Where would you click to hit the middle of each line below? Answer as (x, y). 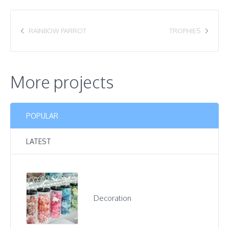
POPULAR (42, 116)
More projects (62, 82)
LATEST (39, 142)
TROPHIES (185, 31)
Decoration (113, 198)
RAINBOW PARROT (58, 31)
